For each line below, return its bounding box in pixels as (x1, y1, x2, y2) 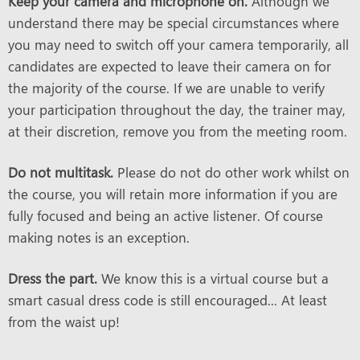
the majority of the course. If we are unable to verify (8, 79, 325, 96)
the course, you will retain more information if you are (8, 185, 337, 202)
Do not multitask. (8, 163, 113, 181)
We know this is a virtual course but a (97, 269, 329, 287)
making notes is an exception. (8, 228, 190, 246)
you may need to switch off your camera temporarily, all (8, 35, 349, 53)
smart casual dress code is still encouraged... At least (8, 291, 327, 309)
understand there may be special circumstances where (8, 14, 339, 31)
